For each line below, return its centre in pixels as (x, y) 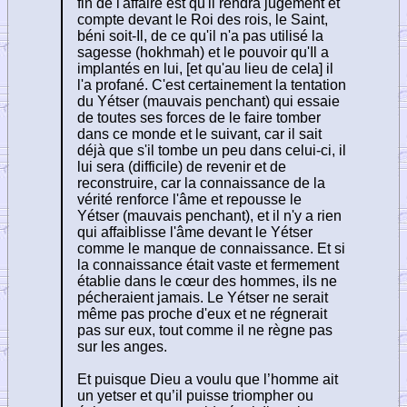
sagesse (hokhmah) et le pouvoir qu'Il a (203, 52)
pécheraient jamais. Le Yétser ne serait (203, 297)
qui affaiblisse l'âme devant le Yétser (195, 232)
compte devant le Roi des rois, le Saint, (203, 19)
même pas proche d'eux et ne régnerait (202, 313)
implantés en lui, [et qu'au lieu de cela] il (205, 68)
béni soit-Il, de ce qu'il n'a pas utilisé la (200, 35)
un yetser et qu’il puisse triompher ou (195, 395)
